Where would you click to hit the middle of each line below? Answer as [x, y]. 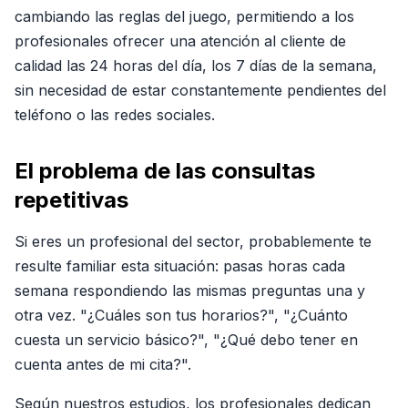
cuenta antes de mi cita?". [103, 364]
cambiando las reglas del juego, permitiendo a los [184, 16]
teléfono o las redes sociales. [115, 115]
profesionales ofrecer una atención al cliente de [180, 41]
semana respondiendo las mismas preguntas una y [190, 291]
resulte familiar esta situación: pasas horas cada [180, 266]
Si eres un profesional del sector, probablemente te [193, 241]
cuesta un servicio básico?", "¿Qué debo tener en [186, 340]
